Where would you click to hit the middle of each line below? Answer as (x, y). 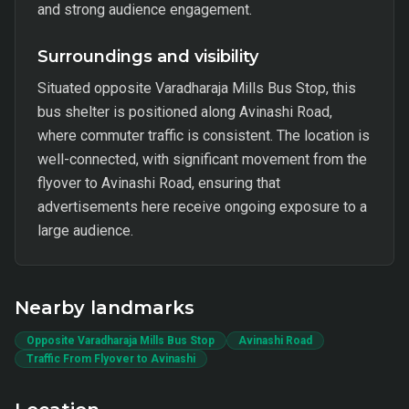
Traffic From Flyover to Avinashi (111, 359)
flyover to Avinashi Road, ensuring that (159, 183)
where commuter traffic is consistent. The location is (204, 136)
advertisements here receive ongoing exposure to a (202, 207)
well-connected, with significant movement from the (202, 159)
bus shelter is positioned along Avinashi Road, (185, 112)
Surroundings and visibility (148, 57)
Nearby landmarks (105, 308)
